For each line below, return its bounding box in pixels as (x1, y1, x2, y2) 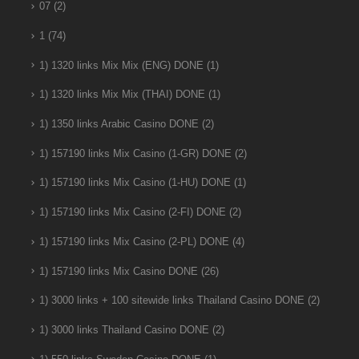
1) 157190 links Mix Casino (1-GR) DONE (38, 147, 232, 159)
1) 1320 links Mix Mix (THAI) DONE (38, 89, 205, 101)
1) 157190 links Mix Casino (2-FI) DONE (38, 207, 226, 219)
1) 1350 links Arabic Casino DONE (38, 119, 199, 131)
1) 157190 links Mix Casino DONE (38, 265, 198, 277)
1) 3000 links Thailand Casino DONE (38, 324, 209, 336)
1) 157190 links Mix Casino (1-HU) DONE (38, 177, 231, 189)
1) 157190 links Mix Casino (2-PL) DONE (38, 236, 229, 248)
